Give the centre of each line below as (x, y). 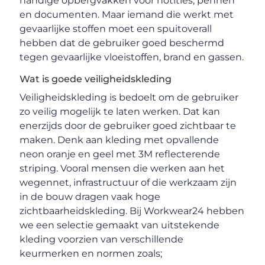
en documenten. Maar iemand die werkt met (127, 14)
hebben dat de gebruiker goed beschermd (122, 43)
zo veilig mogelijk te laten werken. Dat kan (120, 111)
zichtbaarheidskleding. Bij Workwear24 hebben (132, 211)
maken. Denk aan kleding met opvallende (119, 140)
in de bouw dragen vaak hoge (90, 196)
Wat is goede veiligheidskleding (96, 79)
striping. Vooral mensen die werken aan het (122, 168)
